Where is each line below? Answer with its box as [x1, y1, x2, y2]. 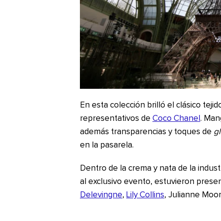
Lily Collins [126, 190, 164, 199]
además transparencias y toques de [80, 127, 214, 136]
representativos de [80, 114, 152, 123]
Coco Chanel [152, 114, 200, 123]
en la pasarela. [80, 141, 134, 149]
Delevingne [80, 190, 122, 199]
